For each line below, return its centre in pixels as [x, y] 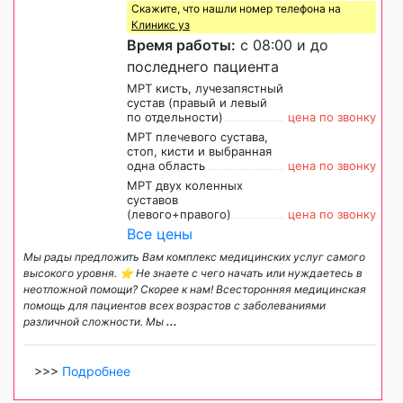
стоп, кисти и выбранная [199, 152]
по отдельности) [175, 117]
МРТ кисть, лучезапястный [205, 89]
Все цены [160, 234]
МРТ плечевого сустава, [197, 137]
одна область [166, 166]
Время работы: [181, 45]
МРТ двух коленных [185, 186]
